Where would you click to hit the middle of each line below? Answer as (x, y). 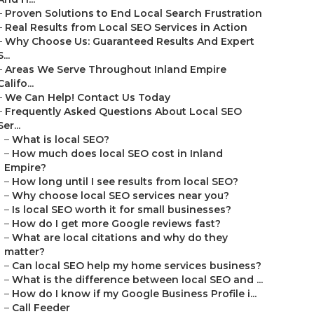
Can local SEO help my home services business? (137, 266)
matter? (25, 252)
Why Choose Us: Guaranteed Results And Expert (130, 41)
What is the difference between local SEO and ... (137, 280)
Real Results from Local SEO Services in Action (126, 27)
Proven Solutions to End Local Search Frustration (134, 13)
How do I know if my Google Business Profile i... (134, 294)
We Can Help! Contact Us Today (88, 97)
